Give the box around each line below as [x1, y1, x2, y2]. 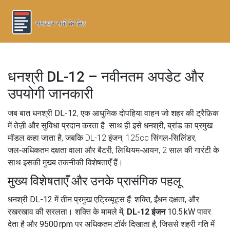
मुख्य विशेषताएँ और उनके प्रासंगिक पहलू [8, 174, 181, 188]
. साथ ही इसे [105, 120, 144, 130]
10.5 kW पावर [165, 206, 211, 217]
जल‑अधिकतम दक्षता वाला [8, 145, 83, 155]
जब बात [8, 108, 32, 118]
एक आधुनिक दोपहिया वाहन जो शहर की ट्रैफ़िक [81, 108, 219, 118]
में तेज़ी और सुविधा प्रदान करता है [8, 120, 105, 130]
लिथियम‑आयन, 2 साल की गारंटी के [116, 145, 219, 155]
